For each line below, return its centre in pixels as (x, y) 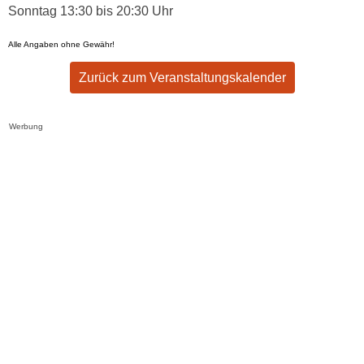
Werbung (26, 126)
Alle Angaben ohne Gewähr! (61, 44)
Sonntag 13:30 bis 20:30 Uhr (91, 11)
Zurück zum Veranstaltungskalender (182, 78)
